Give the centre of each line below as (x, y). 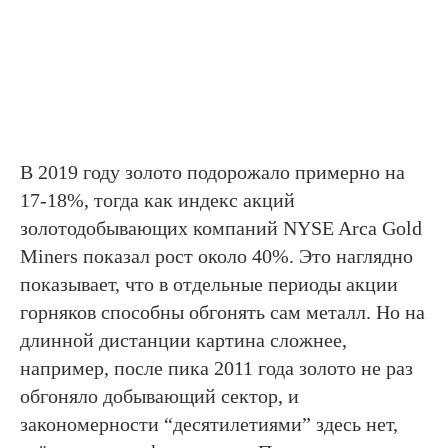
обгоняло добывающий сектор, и (159, 396)
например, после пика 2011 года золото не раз (216, 368)
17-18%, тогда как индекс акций (157, 200)
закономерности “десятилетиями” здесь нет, (209, 424)
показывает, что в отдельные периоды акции (209, 284)
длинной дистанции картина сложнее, (183, 340)
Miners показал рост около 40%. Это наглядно (216, 256)
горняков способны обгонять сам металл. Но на (222, 312)
